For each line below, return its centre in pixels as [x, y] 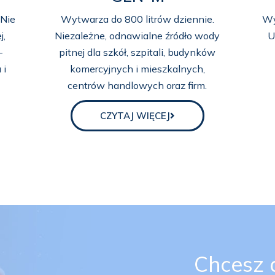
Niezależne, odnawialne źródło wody [137, 35]
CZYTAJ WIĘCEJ [135, 115]
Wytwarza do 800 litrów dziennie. [137, 19]
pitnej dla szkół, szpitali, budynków [137, 52]
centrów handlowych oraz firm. [137, 85]
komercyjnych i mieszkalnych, [137, 68]
